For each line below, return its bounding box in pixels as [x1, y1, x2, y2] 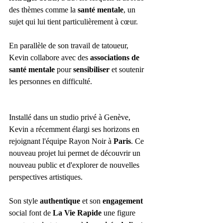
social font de [9, 208, 53, 217]
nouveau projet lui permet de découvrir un [9, 148, 142, 157]
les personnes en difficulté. [9, 77, 92, 86]
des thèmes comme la [9, 5, 78, 14]
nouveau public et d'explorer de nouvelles [9, 160, 141, 169]
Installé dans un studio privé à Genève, [9, 112, 132, 121]
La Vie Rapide [53, 208, 102, 217]
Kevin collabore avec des [9, 53, 90, 62]
